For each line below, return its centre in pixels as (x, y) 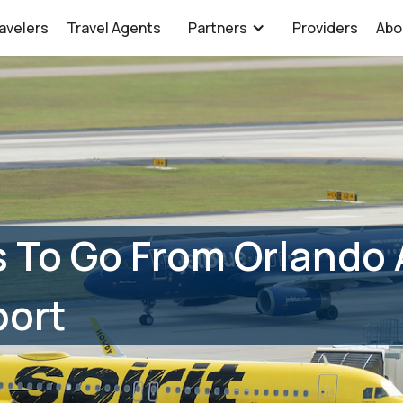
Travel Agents (114, 28)
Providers (326, 28)
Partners (218, 28)
